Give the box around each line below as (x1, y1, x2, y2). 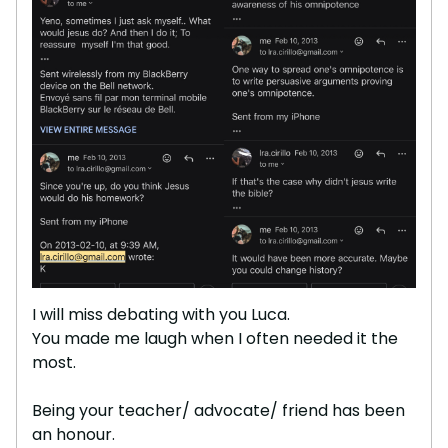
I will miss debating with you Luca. (32, 303, 290, 327)
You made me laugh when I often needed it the (32, 327, 398, 351)
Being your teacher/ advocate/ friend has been (32, 399, 405, 423)
